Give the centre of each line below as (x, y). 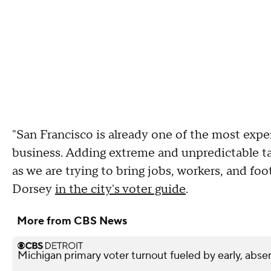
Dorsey (34, 189)
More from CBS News (72, 221)
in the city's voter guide (120, 189)
